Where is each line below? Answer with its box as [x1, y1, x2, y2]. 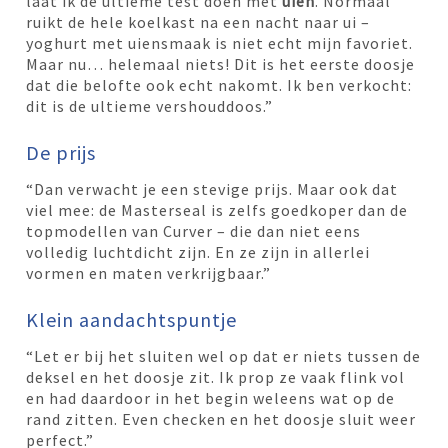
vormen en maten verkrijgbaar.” [26, 262, 272, 283]
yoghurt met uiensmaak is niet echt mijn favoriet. [26, 32, 414, 53]
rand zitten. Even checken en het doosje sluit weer [26, 408, 417, 429]
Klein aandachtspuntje [26, 306, 238, 332]
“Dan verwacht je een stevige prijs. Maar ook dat [26, 178, 399, 199]
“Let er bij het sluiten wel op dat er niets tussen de [26, 345, 422, 366]
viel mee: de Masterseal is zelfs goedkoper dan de [26, 199, 409, 220]
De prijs [26, 139, 97, 165]
